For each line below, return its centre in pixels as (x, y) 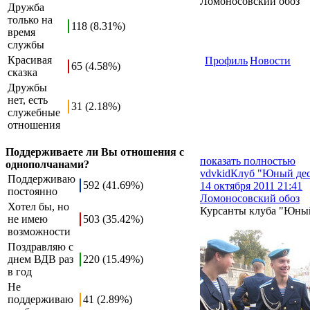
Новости (270, 61)
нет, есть (28, 100)
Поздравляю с (40, 247)
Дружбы (27, 88)
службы (26, 45)
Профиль (226, 61)
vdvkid (215, 173)
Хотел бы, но (38, 207)
